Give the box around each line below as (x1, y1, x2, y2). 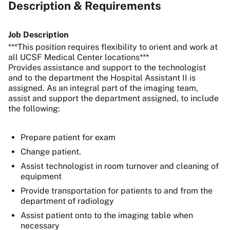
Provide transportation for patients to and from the (21, 186, 213, 196)
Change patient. (21, 147, 81, 157)
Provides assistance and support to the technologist (8, 63, 206, 72)
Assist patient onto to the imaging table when (21, 210, 193, 220)
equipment (21, 171, 62, 181)
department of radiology (21, 196, 114, 206)
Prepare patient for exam (21, 132, 116, 142)
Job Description (8, 30, 68, 40)
